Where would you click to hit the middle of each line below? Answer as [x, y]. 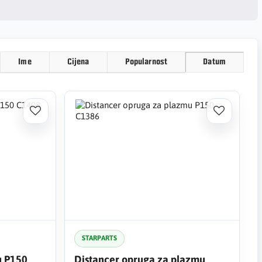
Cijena [78, 62]
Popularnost [146, 62]
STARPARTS [99, 238]
